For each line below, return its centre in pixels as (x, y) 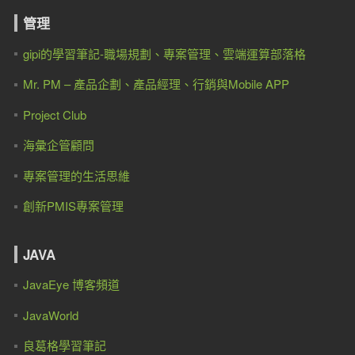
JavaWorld (50, 315)
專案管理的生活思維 (76, 175)
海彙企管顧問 (58, 145)
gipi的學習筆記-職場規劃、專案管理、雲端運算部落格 (164, 53)
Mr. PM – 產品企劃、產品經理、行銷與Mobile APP (156, 84)
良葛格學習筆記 (64, 345)
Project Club (54, 114)
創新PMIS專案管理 (73, 206)
